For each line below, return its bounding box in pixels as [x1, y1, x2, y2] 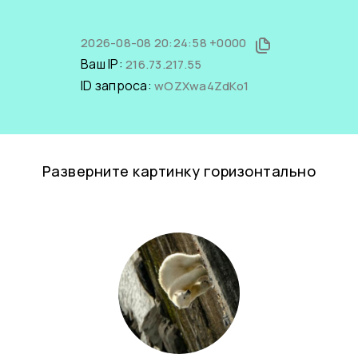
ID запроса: [81, 77, 154, 94]
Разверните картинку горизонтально [42, 161, 316, 181]
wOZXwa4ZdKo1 [154, 78, 249, 94]
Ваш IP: [81, 55, 125, 73]
